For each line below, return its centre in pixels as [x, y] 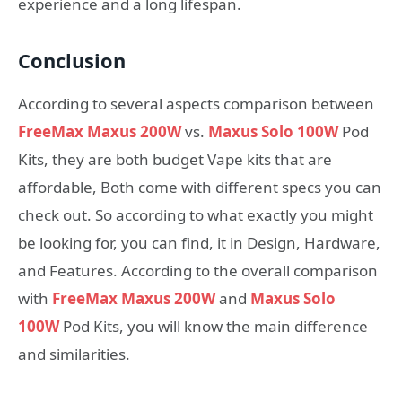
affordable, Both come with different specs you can [200, 187]
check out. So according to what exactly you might [196, 214]
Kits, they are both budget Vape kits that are [175, 159]
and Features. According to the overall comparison [198, 270]
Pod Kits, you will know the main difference [214, 326]
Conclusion [72, 60]
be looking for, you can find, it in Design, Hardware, [199, 242]
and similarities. [74, 354]
